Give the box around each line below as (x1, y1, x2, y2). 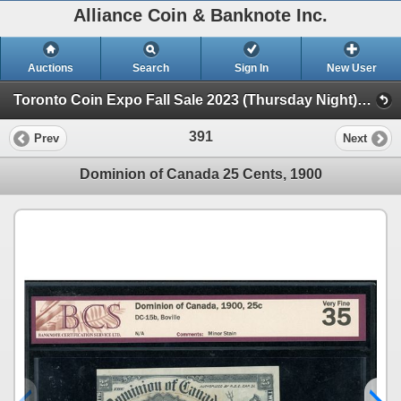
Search (132, 62, 169, 74)
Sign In (234, 62, 269, 74)
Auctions (28, 62, 73, 74)
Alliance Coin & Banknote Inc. (73, 5, 328, 25)
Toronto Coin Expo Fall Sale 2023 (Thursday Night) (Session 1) (357, 92, 371, 108)
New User (326, 62, 377, 74)
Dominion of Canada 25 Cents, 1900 (79, 166, 322, 183)
